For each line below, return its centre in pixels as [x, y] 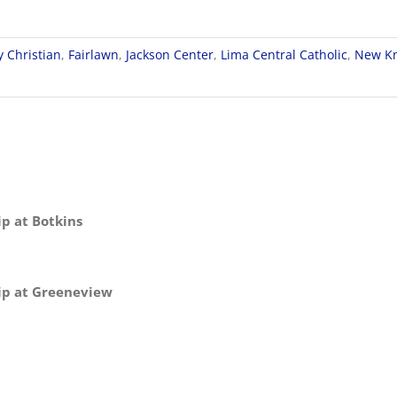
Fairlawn [93, 54]
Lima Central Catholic [284, 54]
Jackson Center [170, 54]
